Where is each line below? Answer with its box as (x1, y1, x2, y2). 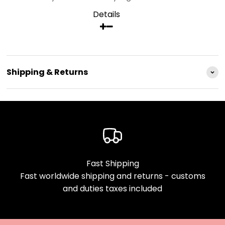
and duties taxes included (63, 183, 162, 194)
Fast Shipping (86, 158, 139, 169)
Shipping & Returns (7, 66, 88, 78)
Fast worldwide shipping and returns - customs (20, 170, 205, 182)
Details (93, 9, 120, 20)
